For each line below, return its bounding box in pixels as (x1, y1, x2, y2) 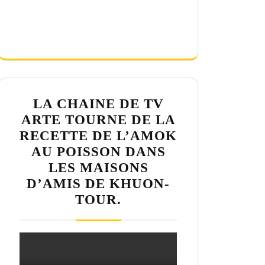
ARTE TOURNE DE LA (21, 112, 176, 128)
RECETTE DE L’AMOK (20, 128, 177, 144)
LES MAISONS (48, 160, 148, 176)
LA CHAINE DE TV (33, 96, 164, 112)
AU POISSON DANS (31, 144, 166, 160)
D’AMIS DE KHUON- (27, 176, 170, 192)
